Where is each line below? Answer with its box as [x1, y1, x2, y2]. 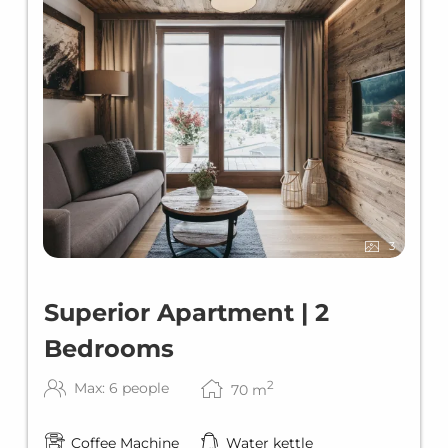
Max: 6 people [74, 379, 169, 398]
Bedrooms [44, 333, 174, 363]
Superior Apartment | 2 [44, 297, 329, 327]
